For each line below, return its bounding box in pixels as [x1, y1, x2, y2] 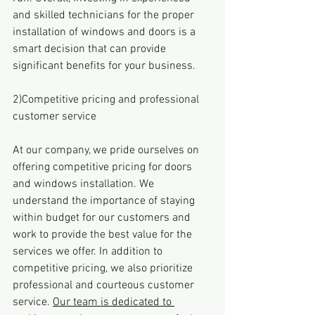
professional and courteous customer [13, 278, 197, 292]
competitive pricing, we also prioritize [13, 261, 195, 276]
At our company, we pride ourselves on [13, 143, 202, 157]
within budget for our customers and [13, 210, 193, 225]
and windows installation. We [13, 176, 157, 191]
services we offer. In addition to [13, 244, 165, 259]
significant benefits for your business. [13, 58, 195, 73]
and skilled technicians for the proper [13, 8, 197, 22]
